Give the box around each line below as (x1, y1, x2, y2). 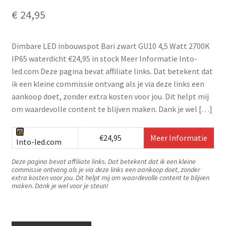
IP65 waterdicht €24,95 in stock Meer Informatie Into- (11, 53, 197, 64)
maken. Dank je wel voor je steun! (11, 181, 108, 190)
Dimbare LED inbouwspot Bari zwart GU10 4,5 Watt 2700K (11, 41, 210, 51)
